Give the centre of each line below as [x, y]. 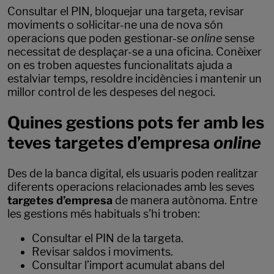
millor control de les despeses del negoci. [111, 92]
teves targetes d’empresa [110, 143]
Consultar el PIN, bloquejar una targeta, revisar [126, 11]
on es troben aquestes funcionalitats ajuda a [120, 65]
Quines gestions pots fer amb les [136, 123]
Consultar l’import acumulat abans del [128, 265]
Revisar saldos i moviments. [102, 251]
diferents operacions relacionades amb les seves [131, 187]
